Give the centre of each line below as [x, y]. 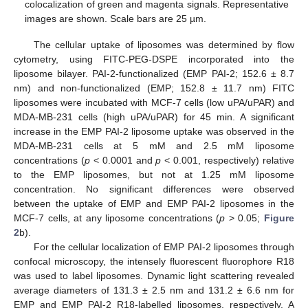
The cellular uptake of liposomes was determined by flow [164, 44]
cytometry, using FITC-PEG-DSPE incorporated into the [154, 59]
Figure [279, 218]
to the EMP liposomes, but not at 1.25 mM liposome [154, 174]
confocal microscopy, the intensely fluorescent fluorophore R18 [154, 261]
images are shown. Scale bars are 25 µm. [116, 18]
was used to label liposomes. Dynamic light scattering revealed [154, 275]
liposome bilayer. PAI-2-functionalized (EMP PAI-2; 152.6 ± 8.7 [154, 73]
